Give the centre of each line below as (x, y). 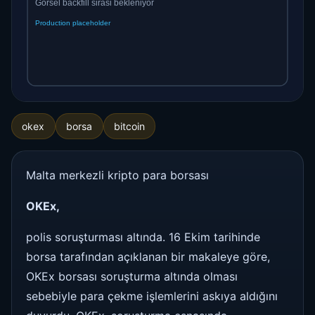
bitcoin (129, 126)
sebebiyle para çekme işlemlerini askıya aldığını (152, 296)
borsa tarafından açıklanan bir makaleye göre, (148, 256)
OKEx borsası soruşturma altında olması (132, 276)
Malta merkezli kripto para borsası (117, 175)
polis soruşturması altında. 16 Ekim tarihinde (143, 237)
